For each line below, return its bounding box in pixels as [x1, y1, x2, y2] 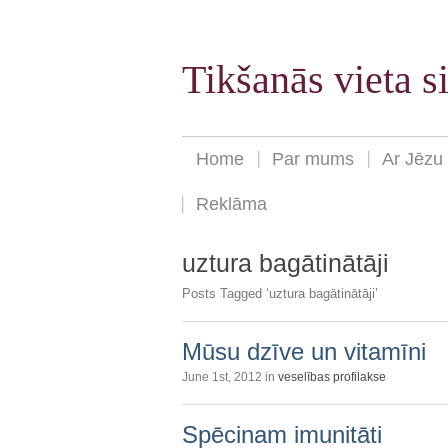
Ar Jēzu [382, 149, 443, 170]
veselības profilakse [278, 369, 386, 384]
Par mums [272, 149, 354, 170]
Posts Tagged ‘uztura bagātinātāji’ [182, 285, 378, 301]
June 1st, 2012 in [182, 369, 278, 384]
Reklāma [196, 194, 267, 215]
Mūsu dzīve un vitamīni [182, 337, 426, 365]
